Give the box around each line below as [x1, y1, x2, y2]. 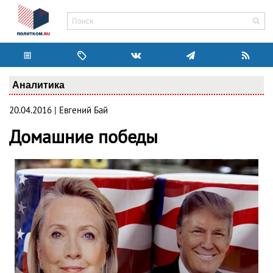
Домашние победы [9, 127, 158, 149]
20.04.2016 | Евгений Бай [9, 105, 108, 116]
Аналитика [12, 79, 65, 90]
